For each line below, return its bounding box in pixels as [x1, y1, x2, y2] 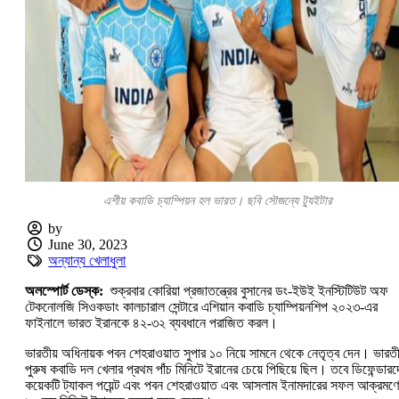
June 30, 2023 [48, 237, 128, 253]
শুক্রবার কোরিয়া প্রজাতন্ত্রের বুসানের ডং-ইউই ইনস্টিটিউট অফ [107, 283, 388, 299]
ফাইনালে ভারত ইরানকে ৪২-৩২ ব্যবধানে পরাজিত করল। [25, 315, 278, 331]
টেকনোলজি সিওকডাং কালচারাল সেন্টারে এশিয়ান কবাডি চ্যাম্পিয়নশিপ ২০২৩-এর [25, 299, 378, 315]
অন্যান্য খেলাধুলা [48, 253, 126, 269]
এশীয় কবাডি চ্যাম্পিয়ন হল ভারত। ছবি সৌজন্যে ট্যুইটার [102, 194, 332, 208]
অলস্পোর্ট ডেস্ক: [25, 283, 107, 299]
